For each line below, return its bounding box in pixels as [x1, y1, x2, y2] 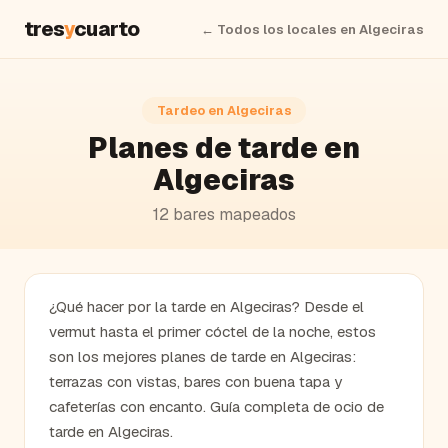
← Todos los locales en [201, 20, 359, 38]
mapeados [214, 204, 296, 225]
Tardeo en [156, 102, 227, 119]
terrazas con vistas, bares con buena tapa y [49, 372, 342, 391]
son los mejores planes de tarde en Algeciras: [49, 347, 356, 366]
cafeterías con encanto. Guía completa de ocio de [49, 397, 384, 416]
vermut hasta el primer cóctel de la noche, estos [49, 322, 376, 341]
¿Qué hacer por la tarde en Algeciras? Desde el [49, 297, 364, 316]
